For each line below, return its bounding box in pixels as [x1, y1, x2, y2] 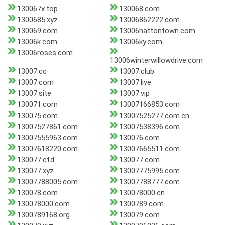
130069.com [17, 26, 58, 36]
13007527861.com [17, 122, 78, 132]
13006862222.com [119, 15, 180, 25]
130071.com [17, 100, 58, 109]
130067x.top [17, 4, 58, 14]
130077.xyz [17, 166, 54, 176]
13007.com [17, 78, 54, 87]
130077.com [119, 155, 160, 165]
